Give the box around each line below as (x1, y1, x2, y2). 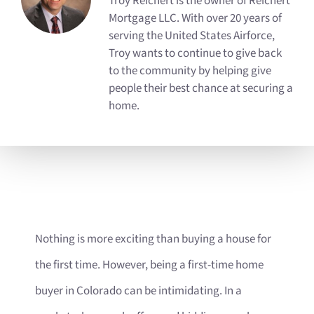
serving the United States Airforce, (109, 28, 275, 44)
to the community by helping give (109, 63, 271, 79)
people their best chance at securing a (109, 81, 293, 97)
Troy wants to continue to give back (109, 46, 282, 62)
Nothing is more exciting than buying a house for (35, 231, 271, 247)
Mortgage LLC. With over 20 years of (109, 11, 282, 27)
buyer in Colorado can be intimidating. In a (35, 282, 242, 299)
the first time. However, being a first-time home (35, 257, 264, 273)
